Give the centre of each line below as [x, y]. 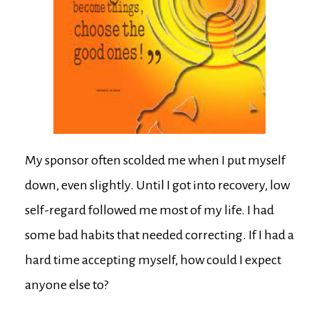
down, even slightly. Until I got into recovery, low [157, 185]
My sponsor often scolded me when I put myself [155, 160]
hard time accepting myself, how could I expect [153, 260]
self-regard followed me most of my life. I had [150, 210]
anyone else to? [67, 284]
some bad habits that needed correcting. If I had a [159, 235]
